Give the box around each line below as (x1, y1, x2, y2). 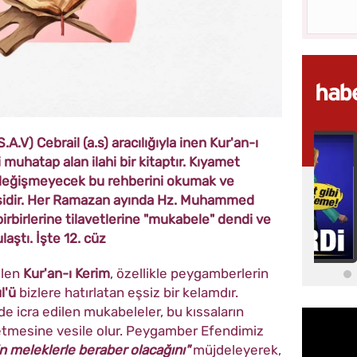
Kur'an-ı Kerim (23, 265, 110, 282)
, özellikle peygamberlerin (110, 265, 269, 282)
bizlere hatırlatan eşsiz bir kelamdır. (16, 284, 238, 301)
